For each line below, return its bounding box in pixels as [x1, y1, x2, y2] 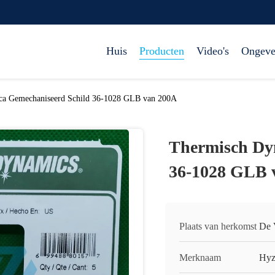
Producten [139, 45, 184, 57]
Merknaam [179, 252, 221, 263]
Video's [196, 45, 229, 57]
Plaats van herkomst [179, 221, 257, 231]
